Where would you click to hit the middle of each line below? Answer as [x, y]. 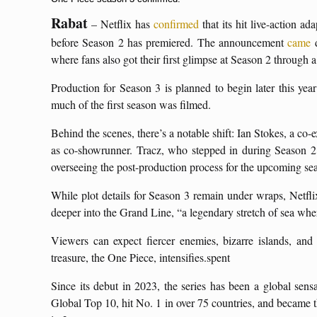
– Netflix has [121, 24]
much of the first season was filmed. [133, 104]
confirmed [176, 24]
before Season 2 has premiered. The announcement [169, 42]
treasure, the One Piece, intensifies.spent [142, 257]
